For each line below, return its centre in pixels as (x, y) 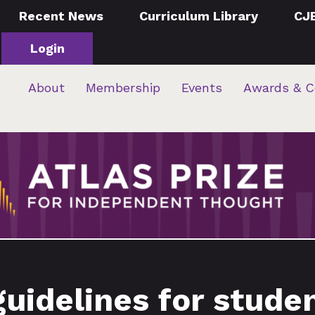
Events (202, 88)
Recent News (62, 16)
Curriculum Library (199, 16)
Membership (123, 88)
